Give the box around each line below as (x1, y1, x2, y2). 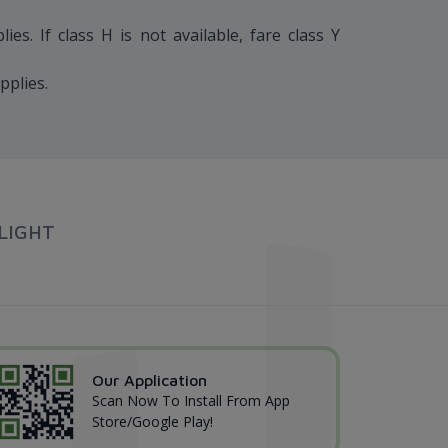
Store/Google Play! (92, 412, 213, 432)
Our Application (92, 371, 207, 390)
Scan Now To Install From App (92, 391, 290, 411)
